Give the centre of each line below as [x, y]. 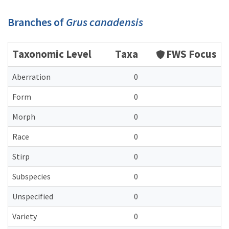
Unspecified [33, 196]
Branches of [37, 22]
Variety [25, 216]
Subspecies [31, 176]
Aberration [31, 77]
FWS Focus [191, 54]
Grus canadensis [105, 22]
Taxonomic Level [52, 54]
